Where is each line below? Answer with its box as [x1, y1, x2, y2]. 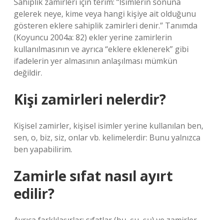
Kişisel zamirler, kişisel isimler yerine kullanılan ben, [14, 120, 203, 131]
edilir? [14, 184, 55, 203]
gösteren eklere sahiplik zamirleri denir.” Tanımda [14, 20, 197, 31]
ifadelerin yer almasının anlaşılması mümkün [14, 55, 177, 66]
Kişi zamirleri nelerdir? [14, 90, 166, 109]
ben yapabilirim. [14, 144, 72, 155]
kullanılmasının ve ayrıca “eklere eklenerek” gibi [14, 44, 189, 55]
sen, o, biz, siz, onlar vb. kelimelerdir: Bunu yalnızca [14, 132, 200, 143]
